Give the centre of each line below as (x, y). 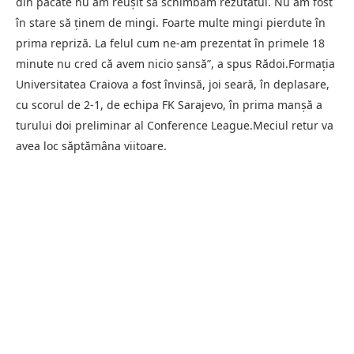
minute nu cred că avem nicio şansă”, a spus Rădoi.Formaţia (175, 63)
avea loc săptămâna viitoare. (91, 145)
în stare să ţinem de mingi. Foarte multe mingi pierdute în (171, 22)
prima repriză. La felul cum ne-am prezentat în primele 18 (170, 43)
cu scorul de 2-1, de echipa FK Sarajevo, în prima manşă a (169, 104)
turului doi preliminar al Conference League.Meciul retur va (175, 125)
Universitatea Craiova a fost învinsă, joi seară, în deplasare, (173, 84)
